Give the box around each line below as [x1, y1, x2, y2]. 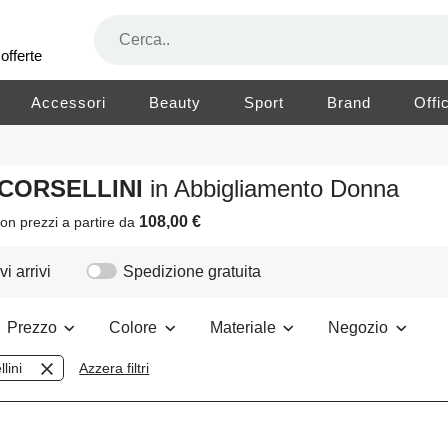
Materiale [210, 319, 279, 337]
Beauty [149, 94, 202, 111]
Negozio [328, 319, 392, 337]
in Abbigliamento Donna [150, 175, 400, 203]
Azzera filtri [79, 360, 150, 377]
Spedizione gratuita [123, 263, 262, 281]
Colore [109, 319, 161, 337]
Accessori [31, 94, 107, 111]
